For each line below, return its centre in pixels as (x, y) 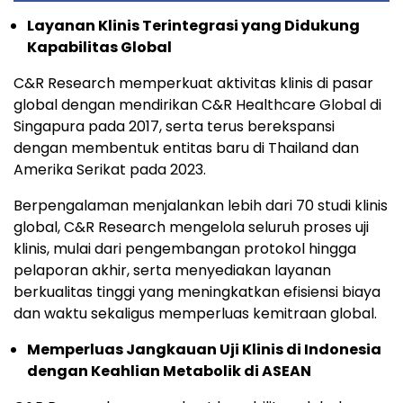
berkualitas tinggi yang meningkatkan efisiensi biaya (197, 291)
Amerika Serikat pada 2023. (110, 169)
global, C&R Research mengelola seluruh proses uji (191, 227)
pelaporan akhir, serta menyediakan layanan (172, 270)
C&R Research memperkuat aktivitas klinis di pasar (193, 83)
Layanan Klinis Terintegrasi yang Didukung (193, 25)
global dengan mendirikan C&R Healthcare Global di (197, 104)
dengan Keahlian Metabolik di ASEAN (169, 371)
